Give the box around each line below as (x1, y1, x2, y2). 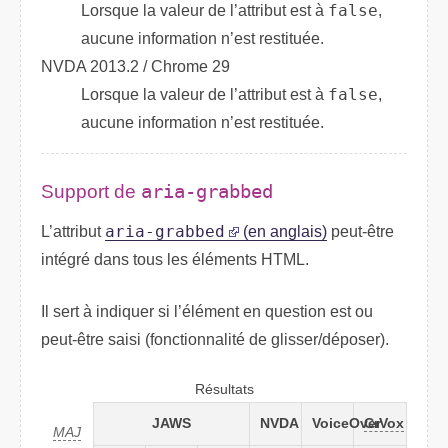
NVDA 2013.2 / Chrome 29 (41, 57, 230, 75)
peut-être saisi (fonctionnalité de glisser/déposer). (41, 331, 389, 349)
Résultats (194, 382, 254, 398)
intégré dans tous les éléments (41, 251, 261, 269)
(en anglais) (239, 223, 327, 241)
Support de (41, 180, 141, 202)
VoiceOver (311, 416, 381, 432)
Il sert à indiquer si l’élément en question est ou (41, 303, 373, 321)
